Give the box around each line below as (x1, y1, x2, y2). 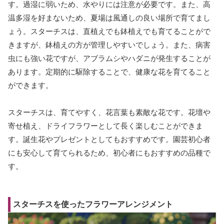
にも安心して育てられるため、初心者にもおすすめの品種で (8, 148, 210, 157)
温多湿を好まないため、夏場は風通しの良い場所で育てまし (8, 13, 210, 22)
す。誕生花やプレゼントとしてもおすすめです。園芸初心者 (8, 134, 210, 143)
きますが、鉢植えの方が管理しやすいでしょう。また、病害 (8, 40, 210, 49)
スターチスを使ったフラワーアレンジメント (13, 199, 173, 208)
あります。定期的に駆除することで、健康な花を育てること (8, 67, 210, 76)
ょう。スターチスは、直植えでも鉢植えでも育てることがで (8, 26, 210, 35)
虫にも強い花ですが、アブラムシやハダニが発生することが (8, 53, 210, 62)
